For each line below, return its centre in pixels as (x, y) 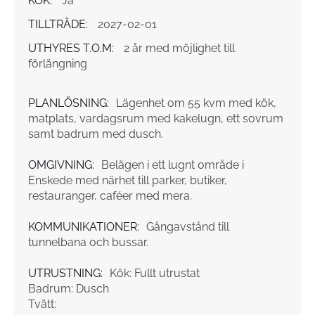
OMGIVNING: (61, 165)
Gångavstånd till (188, 227)
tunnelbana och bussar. (88, 243)
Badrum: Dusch (69, 289)
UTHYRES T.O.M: (71, 49)
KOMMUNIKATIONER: (84, 227)
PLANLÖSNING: (69, 103)
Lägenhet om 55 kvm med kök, (196, 103)
